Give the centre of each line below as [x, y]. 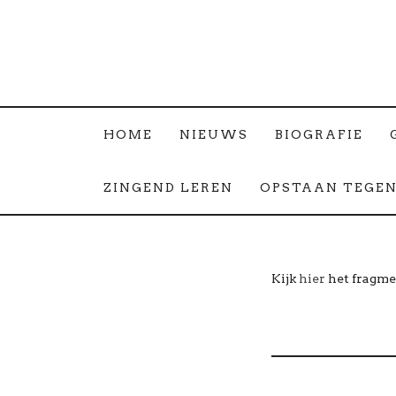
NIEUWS [214, 134]
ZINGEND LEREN [168, 187]
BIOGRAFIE [319, 134]
